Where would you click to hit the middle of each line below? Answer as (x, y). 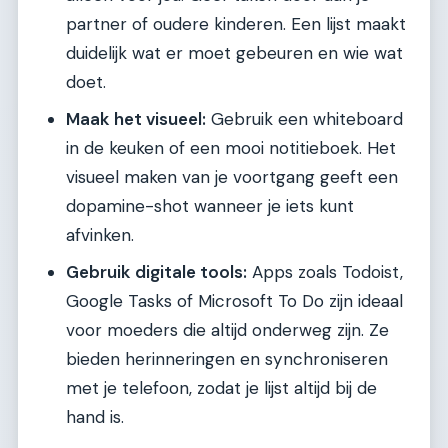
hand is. (95, 417)
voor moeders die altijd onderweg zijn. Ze (227, 330)
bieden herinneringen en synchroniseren (227, 359)
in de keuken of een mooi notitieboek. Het (231, 148)
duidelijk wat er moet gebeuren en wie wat (234, 53)
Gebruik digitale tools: (156, 272)
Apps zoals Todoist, (325, 272)
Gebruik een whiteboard (304, 119)
